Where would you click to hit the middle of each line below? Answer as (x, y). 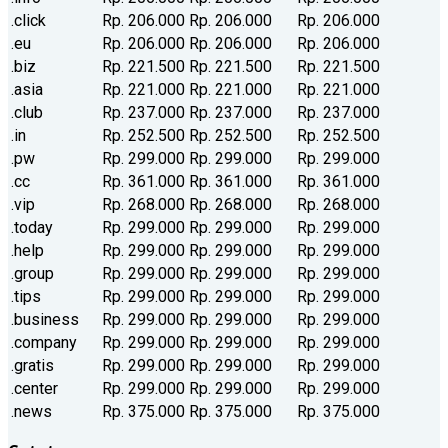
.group (32, 274)
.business (45, 320)
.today (32, 228)
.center (34, 389)
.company (44, 343)
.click (28, 21)
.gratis (32, 366)
